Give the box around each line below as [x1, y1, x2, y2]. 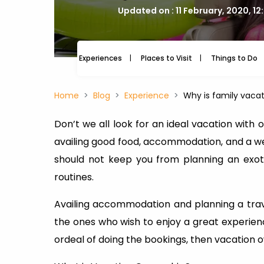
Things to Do [211, 53, 258, 63]
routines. [54, 170, 94, 184]
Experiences [79, 53, 122, 63]
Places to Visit [141, 53, 192, 63]
